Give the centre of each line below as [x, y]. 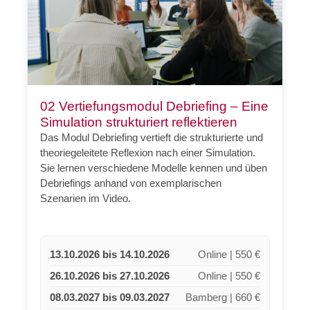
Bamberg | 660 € [223, 297]
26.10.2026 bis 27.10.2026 [109, 275]
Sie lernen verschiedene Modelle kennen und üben [154, 167]
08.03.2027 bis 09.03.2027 [109, 297]
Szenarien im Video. [86, 198]
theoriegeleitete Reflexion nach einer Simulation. [148, 152]
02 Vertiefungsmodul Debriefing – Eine [155, 106]
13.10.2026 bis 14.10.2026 [109, 254]
